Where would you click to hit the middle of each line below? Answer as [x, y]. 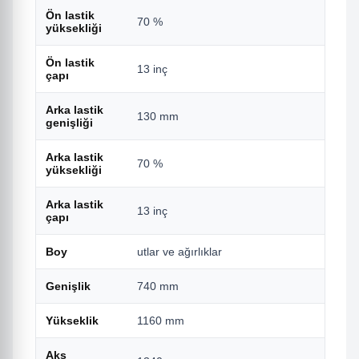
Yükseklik [72, 321]
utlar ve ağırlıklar [179, 252]
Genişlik [68, 286]
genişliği [69, 123]
